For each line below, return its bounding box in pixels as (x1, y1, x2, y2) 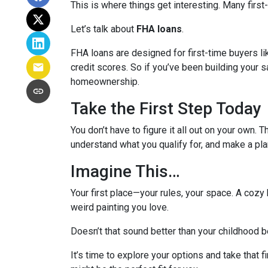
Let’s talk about (71, 23, 136, 35)
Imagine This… (71, 162, 180, 181)
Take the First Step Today (71, 99, 261, 118)
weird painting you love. (71, 202, 169, 213)
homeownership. (71, 76, 139, 87)
